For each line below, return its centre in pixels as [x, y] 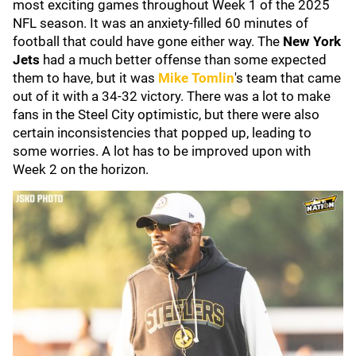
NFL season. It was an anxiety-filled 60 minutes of [161, 23]
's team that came [288, 78]
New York [312, 41]
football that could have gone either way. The [148, 41]
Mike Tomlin [196, 78]
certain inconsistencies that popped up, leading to [162, 133]
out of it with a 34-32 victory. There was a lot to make [172, 96]
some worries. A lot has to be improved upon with [162, 151]
